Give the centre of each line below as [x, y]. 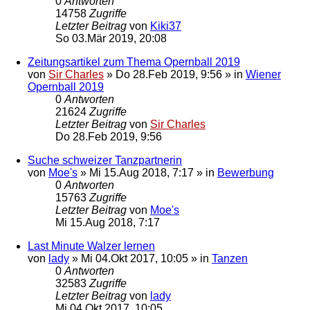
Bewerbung [246, 172]
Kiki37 [166, 26]
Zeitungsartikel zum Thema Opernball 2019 [134, 62]
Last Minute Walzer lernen [91, 246]
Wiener [263, 74]
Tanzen [230, 258]
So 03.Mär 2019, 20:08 [111, 38]
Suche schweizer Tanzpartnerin [105, 160]
